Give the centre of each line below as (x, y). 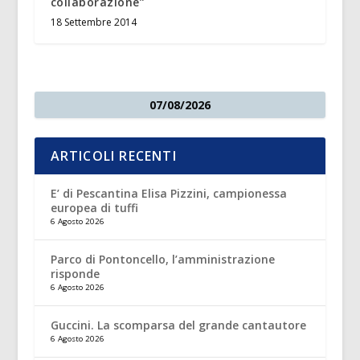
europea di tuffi (94, 208)
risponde (75, 274)
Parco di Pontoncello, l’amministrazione (162, 260)
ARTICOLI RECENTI (113, 156)
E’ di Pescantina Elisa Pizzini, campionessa (168, 194)
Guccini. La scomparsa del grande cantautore (178, 325)
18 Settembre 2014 (93, 22)
